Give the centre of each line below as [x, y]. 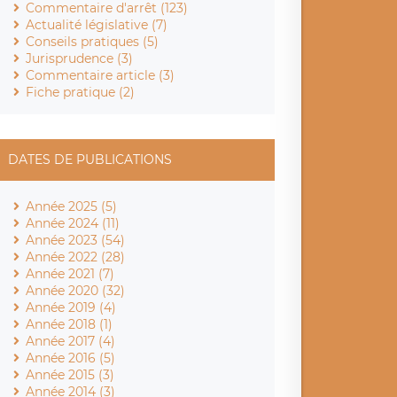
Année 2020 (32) [76, 290]
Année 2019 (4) [71, 307]
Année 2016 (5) [71, 358]
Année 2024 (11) [73, 223]
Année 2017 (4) [71, 341]
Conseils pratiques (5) [93, 41]
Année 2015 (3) [70, 374]
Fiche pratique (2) [81, 92]
